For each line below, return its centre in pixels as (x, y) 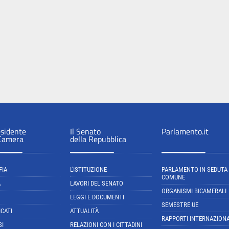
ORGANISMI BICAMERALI (194, 191)
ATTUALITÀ (84, 211)
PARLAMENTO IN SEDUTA (194, 169)
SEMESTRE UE (180, 205)
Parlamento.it (185, 131)
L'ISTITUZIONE (88, 169)
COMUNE (173, 177)
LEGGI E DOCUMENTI (97, 197)
